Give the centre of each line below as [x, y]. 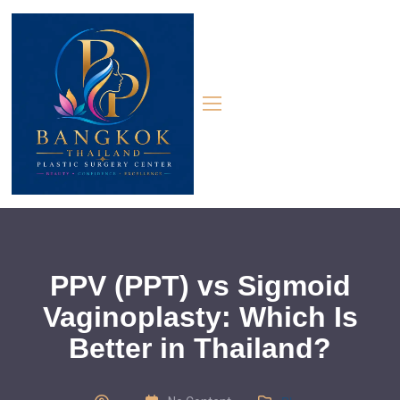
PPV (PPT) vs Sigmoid [200, 286]
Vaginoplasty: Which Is [200, 317]
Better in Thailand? [200, 349]
